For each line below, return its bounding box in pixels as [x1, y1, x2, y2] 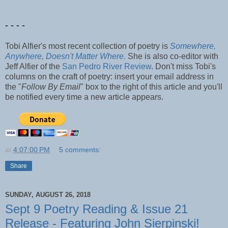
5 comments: [59, 145, 101, 154]
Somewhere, [170, 41, 216, 50]
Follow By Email [21, 82, 80, 91]
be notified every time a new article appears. [5, 92, 163, 101]
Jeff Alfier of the [5, 62, 62, 71]
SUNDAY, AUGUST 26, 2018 [5, 191, 91, 199]
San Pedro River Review [62, 62, 151, 71]
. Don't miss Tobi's [151, 62, 216, 71]
